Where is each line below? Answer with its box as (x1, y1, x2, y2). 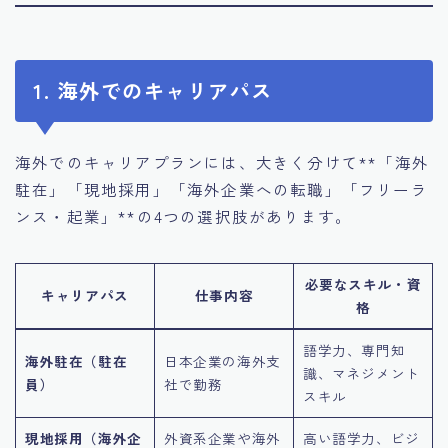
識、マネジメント (303, 362, 420, 383)
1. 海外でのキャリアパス (33, 75, 273, 105)
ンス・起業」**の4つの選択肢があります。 (15, 204, 353, 227)
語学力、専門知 (303, 339, 406, 360)
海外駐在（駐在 (25, 350, 128, 371)
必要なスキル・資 (304, 273, 422, 294)
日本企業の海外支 (164, 350, 281, 371)
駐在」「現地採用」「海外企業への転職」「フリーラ (15, 177, 428, 200)
